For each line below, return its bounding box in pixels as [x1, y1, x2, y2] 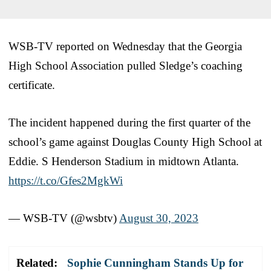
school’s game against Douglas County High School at [8, 135, 262, 148]
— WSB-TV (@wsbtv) [8, 211, 119, 224]
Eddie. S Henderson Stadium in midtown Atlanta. [8, 154, 239, 168]
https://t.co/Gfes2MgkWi [8, 174, 123, 187]
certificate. [8, 78, 55, 91]
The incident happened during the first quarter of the [8, 116, 250, 129]
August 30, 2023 [119, 211, 198, 224]
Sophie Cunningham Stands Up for [67, 256, 243, 269]
